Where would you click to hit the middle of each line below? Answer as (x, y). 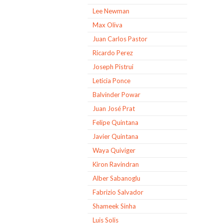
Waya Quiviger (114, 150)
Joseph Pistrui (113, 67)
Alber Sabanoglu (116, 178)
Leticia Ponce (111, 81)
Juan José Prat (114, 109)
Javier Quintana (115, 136)
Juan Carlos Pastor (120, 39)
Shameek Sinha (114, 206)
